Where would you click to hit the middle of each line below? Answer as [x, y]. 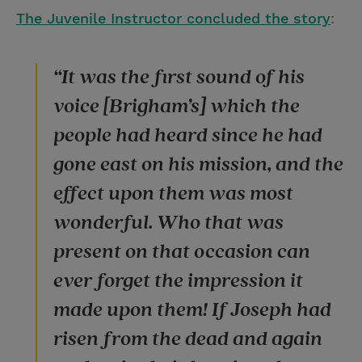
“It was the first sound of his [179, 77]
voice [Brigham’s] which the [177, 106]
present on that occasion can [182, 251]
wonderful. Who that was [168, 222]
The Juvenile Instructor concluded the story [173, 18]
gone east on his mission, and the [198, 164]
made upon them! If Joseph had [192, 309]
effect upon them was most [173, 193]
